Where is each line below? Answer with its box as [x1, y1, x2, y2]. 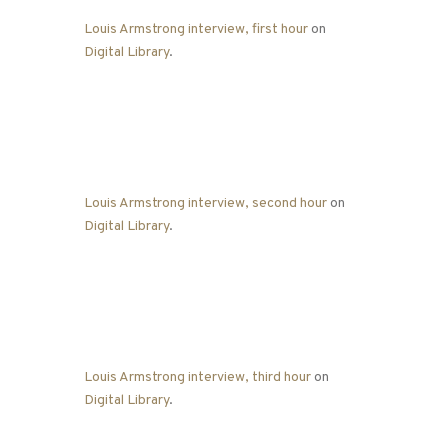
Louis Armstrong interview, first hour [84, 21, 308, 39]
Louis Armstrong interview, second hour [84, 195, 327, 213]
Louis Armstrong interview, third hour [84, 369, 311, 387]
